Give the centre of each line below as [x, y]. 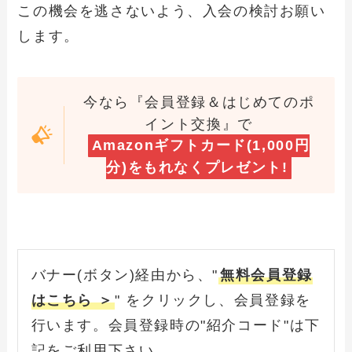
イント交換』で [199, 124]
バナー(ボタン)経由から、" [125, 275]
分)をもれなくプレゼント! [197, 168]
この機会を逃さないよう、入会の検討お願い [172, 11]
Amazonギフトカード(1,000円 [201, 146]
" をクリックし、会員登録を [213, 301]
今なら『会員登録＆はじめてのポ [199, 102]
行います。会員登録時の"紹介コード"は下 [176, 326]
